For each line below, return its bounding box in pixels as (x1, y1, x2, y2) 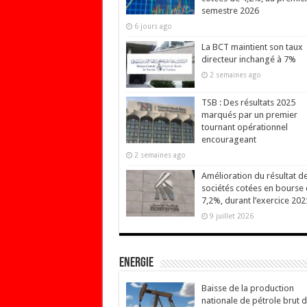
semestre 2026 (201, 5, 259, 16)
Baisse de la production (201, 283, 294, 294)
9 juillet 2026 (209, 212, 254, 221)
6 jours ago (134, 21, 172, 30)
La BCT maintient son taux (201, 41, 303, 52)
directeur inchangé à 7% (201, 53, 296, 64)
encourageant (201, 134, 256, 145)
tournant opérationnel (201, 122, 288, 133)
